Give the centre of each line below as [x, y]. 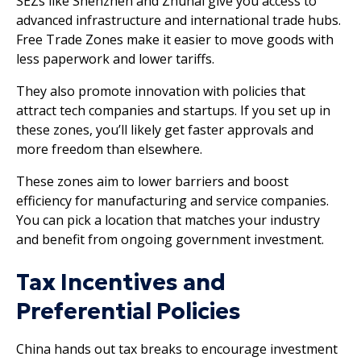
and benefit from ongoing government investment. [170, 239]
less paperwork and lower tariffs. [115, 58]
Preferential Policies [129, 311]
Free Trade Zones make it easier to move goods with [175, 39]
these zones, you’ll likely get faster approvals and [165, 129]
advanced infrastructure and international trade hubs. [178, 20]
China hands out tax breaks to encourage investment [177, 349]
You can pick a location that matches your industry [168, 220]
